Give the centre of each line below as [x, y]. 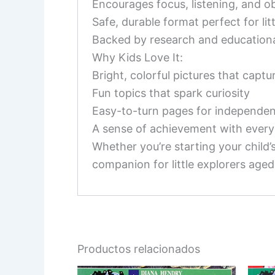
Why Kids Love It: [138, 57]
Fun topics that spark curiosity [171, 93]
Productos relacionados [139, 249]
